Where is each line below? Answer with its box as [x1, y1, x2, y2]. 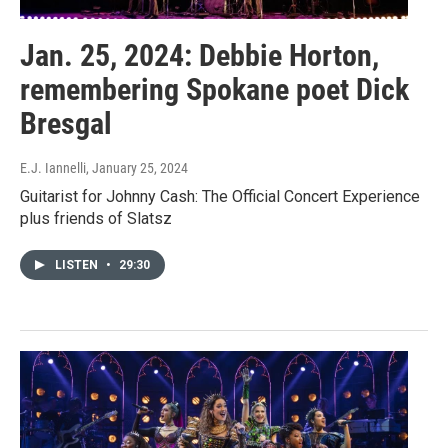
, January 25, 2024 [86, 160, 188, 177]
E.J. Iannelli [20, 160, 86, 177]
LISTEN [55, 258, 101, 273]
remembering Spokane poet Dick [20, 72, 409, 108]
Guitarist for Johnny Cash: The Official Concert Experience [20, 187, 420, 207]
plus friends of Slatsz [20, 209, 172, 229]
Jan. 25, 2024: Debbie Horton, [20, 38, 379, 74]
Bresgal [20, 106, 112, 142]
